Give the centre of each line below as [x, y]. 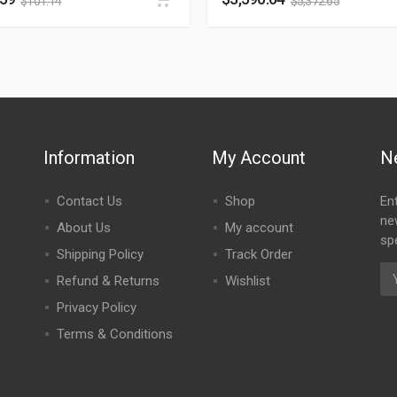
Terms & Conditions [114, 334]
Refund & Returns [108, 281]
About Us [83, 228]
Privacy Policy [96, 307]
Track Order [258, 254]
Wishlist [247, 281]
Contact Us [89, 201]
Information [89, 158]
